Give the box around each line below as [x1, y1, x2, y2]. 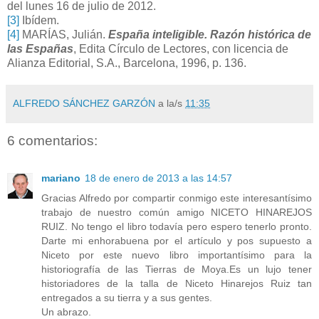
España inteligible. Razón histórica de [108, 28, 311, 41]
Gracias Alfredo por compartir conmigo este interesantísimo [41, 192, 312, 204]
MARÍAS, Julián [19, 28, 103, 41]
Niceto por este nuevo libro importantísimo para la [41, 249, 312, 261]
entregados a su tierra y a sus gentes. [41, 291, 212, 303]
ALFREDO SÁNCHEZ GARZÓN [13, 98, 155, 110]
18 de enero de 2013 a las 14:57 [85, 172, 232, 184]
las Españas [7, 43, 73, 56]
